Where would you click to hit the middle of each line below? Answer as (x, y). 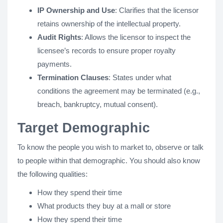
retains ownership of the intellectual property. (109, 23)
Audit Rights (59, 37)
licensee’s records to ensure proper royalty (107, 50)
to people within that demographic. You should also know (109, 160)
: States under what (140, 77)
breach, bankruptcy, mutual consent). (98, 104)
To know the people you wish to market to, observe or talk (111, 147)
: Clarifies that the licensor (157, 10)
